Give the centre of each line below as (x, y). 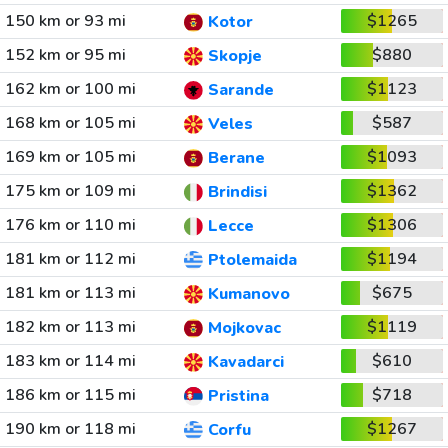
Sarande (240, 90)
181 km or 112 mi (70, 259)
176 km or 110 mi (70, 225)
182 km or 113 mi (70, 327)
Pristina (238, 396)
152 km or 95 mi (65, 55)
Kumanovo (248, 294)
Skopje (234, 56)
